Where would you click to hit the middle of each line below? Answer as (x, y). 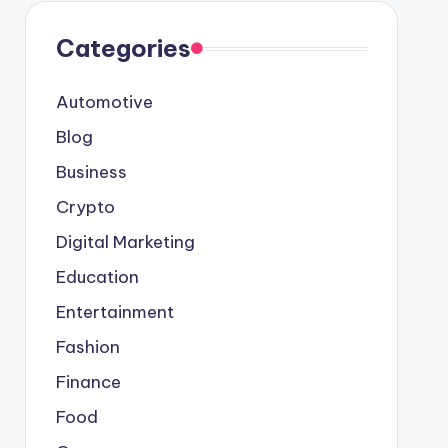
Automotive (104, 102)
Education (97, 277)
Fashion (87, 347)
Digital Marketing (125, 242)
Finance (88, 382)
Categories (123, 48)
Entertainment (114, 312)
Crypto (85, 207)
